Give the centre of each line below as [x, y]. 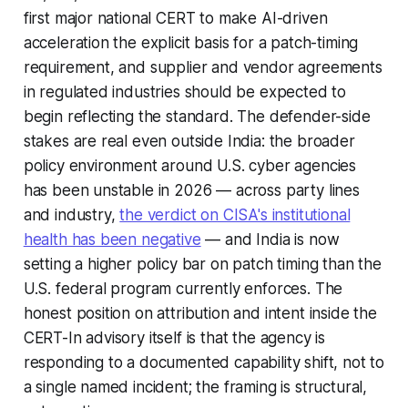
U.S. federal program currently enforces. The [183, 289]
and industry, [71, 215]
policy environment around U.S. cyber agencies [190, 166]
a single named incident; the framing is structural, [195, 388]
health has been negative [112, 240]
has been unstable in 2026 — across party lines [191, 191]
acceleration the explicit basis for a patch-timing [191, 43]
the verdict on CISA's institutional [235, 215]
